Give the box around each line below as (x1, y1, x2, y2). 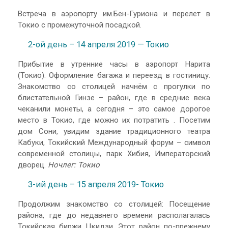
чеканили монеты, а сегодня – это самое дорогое (18, 104, 210, 114)
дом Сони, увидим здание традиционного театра (18, 127, 210, 136)
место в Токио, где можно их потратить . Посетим (18, 116, 210, 125)
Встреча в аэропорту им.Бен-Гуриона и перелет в (18, 9, 210, 19)
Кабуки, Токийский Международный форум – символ (18, 138, 210, 148)
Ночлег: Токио (48, 160, 100, 170)
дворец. (18, 160, 48, 170)
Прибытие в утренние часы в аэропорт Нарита (18, 60, 210, 69)
